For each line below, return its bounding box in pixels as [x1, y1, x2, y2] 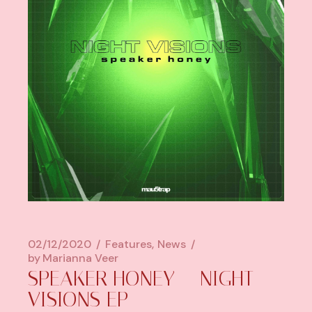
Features [105, 236, 153, 251]
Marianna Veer [42, 250, 119, 265]
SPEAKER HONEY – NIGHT [28, 265, 254, 291]
